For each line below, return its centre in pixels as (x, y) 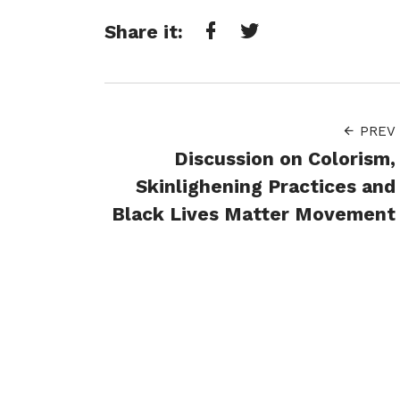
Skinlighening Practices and (266, 186)
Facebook (240, 64)
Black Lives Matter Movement (254, 213)
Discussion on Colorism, (285, 158)
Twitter (271, 64)
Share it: (144, 31)
